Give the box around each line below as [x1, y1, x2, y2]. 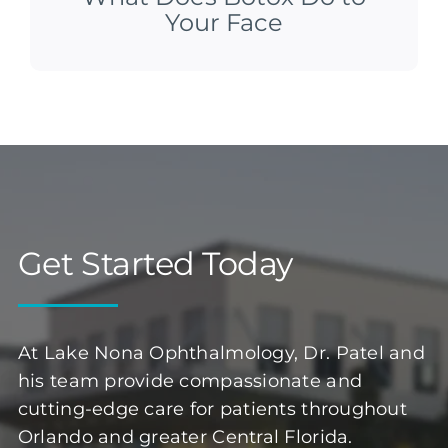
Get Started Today [17, 244, 293, 284]
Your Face [165, 8, 283, 38]
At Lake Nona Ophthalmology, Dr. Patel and [17, 342, 425, 365]
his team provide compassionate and [17, 370, 363, 393]
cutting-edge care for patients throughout [17, 398, 407, 421]
